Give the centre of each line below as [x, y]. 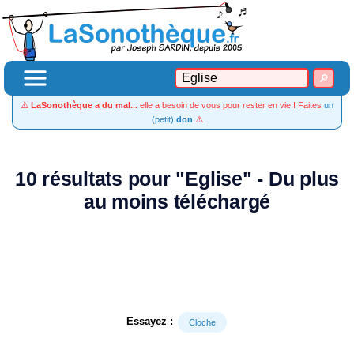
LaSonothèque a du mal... [84, 105]
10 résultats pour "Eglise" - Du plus [177, 179]
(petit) [164, 119]
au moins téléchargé [177, 202]
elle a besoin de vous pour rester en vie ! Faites [231, 105]
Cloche [202, 322]
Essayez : [149, 322]
